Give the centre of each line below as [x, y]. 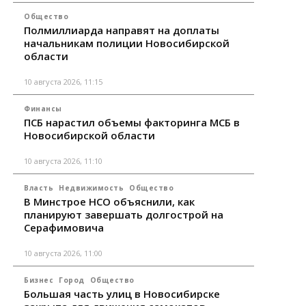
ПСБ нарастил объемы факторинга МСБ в [132, 123]
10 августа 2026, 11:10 [64, 161]
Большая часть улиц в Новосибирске [122, 294]
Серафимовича [64, 228]
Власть [39, 188]
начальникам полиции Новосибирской [127, 43]
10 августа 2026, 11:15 [64, 82]
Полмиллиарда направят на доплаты [122, 30]
